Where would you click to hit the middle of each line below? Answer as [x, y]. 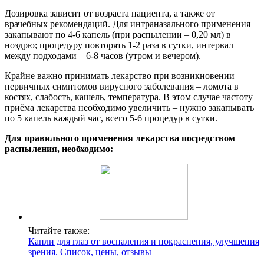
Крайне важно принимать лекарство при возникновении [120, 75]
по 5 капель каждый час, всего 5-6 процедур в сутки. [111, 118]
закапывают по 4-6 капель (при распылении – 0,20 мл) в [118, 34]
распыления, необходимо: [59, 148]
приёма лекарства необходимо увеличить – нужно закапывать [129, 107]
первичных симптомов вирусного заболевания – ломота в [122, 86]
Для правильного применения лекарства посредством [120, 138]
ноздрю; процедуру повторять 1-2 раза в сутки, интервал [119, 45]
